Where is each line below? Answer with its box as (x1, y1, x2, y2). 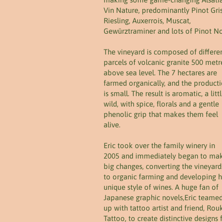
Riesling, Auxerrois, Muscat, (104, 16, 191, 25)
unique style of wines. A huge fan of (104, 183, 219, 191)
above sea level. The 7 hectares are (104, 68, 217, 77)
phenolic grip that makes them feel (104, 110, 218, 118)
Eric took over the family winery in (104, 141, 215, 150)
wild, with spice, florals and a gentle (104, 100, 219, 108)
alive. (104, 120, 120, 129)
